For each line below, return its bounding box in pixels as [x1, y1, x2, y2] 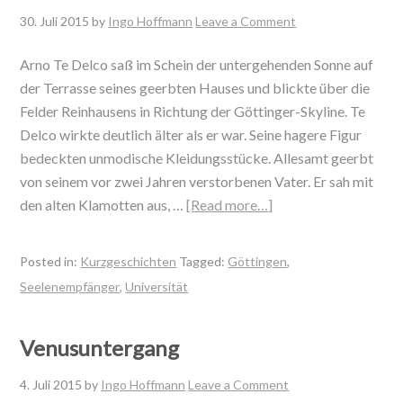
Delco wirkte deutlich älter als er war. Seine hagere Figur [20, 126, 363, 143]
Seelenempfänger [20, 279, 121, 294]
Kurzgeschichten [80, 254, 177, 269]
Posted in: [20, 254, 81, 269]
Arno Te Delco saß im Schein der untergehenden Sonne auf [20, 56, 374, 73]
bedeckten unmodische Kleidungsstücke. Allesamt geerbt [20, 149, 374, 166]
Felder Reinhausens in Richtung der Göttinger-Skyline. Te [20, 103, 366, 120]
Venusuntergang [20, 335, 180, 361]
